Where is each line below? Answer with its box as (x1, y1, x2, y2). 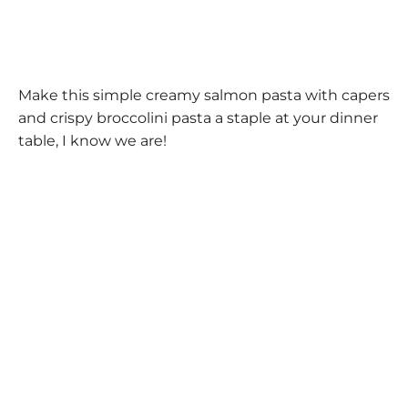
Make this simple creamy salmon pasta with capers (18, 87, 390, 105)
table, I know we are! (18, 132, 167, 150)
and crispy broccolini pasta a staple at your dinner (18, 109, 378, 127)
